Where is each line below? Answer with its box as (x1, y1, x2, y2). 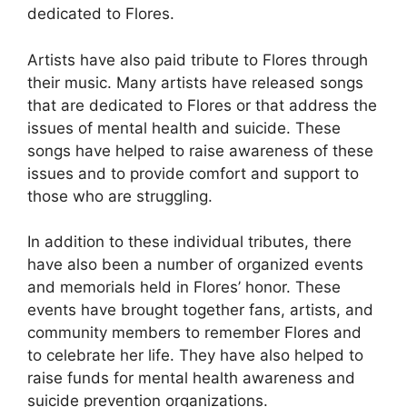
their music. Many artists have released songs (27, 73, 363, 92)
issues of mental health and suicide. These (27, 118, 341, 137)
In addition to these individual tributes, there (27, 233, 352, 252)
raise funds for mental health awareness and (27, 369, 355, 388)
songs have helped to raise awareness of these (27, 141, 373, 160)
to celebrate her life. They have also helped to (27, 346, 363, 365)
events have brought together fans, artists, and (27, 301, 373, 320)
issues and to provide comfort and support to (27, 164, 359, 183)
